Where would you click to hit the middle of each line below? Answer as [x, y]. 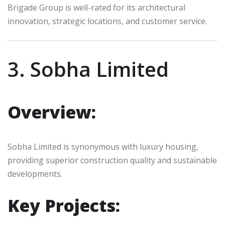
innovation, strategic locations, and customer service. [107, 21]
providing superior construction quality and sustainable [112, 160]
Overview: [52, 112]
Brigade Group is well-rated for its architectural [96, 8]
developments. [35, 174]
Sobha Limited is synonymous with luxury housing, [103, 146]
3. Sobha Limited [88, 69]
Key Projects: [64, 205]
